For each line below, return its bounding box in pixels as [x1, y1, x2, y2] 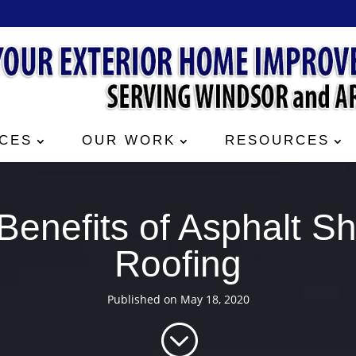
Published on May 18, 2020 [106, 292, 250, 307]
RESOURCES [224, 133, 330, 148]
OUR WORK [81, 133, 176, 148]
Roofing [114, 243, 242, 284]
